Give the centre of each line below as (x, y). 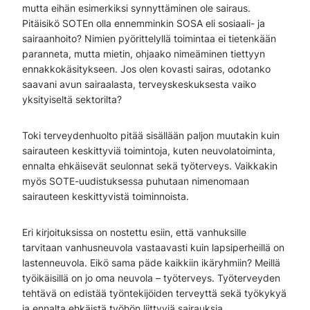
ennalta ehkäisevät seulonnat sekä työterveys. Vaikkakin (150, 166)
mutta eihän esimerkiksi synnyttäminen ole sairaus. (136, 8)
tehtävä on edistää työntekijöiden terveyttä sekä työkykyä (154, 293)
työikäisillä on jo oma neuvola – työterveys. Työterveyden (151, 278)
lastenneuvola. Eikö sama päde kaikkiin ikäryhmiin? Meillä (151, 263)
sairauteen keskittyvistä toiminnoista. (107, 196)
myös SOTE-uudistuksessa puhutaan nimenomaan (136, 181)
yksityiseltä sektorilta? (73, 99)
